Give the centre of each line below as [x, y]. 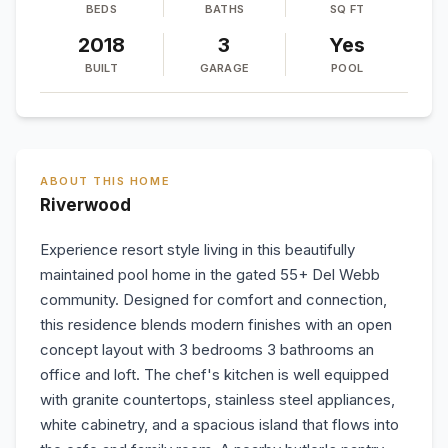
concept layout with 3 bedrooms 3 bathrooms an [207, 349]
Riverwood [85, 205]
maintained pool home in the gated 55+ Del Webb [210, 274]
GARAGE [224, 68]
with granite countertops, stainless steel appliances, [217, 399]
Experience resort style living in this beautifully [197, 249]
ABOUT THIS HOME [105, 181]
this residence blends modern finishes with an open [216, 324]
